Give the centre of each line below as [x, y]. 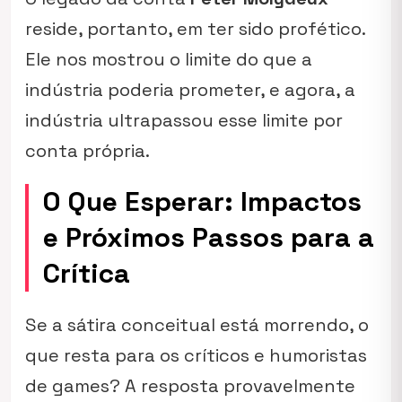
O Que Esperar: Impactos [202, 201]
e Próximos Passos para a [209, 237]
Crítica [87, 273]
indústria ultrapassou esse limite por [184, 120]
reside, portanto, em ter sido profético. [195, 29]
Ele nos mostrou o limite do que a [169, 59]
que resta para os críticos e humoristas [196, 355]
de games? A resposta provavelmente [190, 386]
